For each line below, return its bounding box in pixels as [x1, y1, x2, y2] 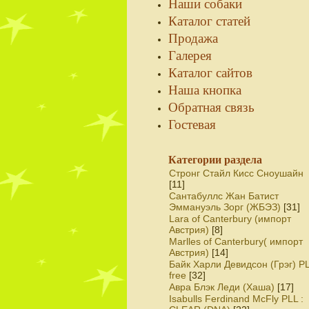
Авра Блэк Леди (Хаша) [169, 281, 275, 292]
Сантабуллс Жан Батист [169, 190, 279, 201]
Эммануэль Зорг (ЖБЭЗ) [169, 201, 281, 212]
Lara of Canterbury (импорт [169, 213, 291, 224]
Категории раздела [168, 154, 262, 166]
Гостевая [168, 115, 216, 132]
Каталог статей [168, 12, 250, 29]
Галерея [168, 46, 212, 63]
